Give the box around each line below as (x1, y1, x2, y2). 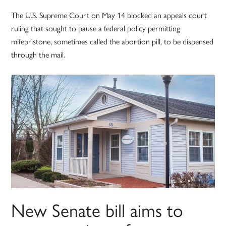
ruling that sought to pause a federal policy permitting (11, 22, 181, 34)
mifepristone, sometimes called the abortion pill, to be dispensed (11, 35, 214, 47)
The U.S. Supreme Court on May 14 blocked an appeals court (11, 9, 207, 21)
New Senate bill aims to (11, 196, 184, 223)
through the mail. (11, 48, 66, 61)
